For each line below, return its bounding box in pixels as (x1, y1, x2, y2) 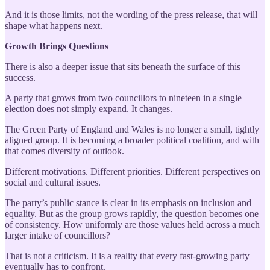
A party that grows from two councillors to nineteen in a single (5, 92, 242, 103)
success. (5, 72, 36, 83)
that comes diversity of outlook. (5, 145, 124, 156)
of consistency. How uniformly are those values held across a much (5, 219, 260, 230)
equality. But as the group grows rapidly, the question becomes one (5, 208, 259, 219)
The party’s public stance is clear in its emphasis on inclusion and (5, 197, 251, 208)
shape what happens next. (5, 20, 102, 31)
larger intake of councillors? (5, 230, 110, 240)
